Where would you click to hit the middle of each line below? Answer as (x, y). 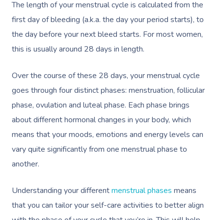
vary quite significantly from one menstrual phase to (99, 150)
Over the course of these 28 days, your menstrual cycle (106, 76)
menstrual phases (142, 191)
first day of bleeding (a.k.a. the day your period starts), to (108, 20)
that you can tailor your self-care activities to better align (108, 206)
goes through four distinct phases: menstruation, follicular (108, 91)
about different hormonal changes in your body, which (101, 120)
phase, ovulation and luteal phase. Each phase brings (101, 105)
